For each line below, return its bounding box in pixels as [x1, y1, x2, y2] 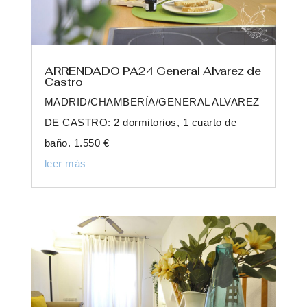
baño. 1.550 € [44, 137, 110, 149]
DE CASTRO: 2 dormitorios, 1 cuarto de [44, 116, 237, 129]
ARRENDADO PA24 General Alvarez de [44, 64, 261, 79]
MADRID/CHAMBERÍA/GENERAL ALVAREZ [44, 96, 260, 108]
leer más [44, 158, 86, 170]
